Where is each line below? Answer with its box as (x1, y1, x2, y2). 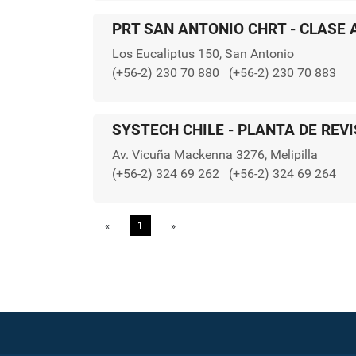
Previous (118, 220, 157, 232)
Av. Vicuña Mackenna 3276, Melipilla (112, 147, 318, 162)
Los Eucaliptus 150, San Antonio (112, 46, 294, 61)
